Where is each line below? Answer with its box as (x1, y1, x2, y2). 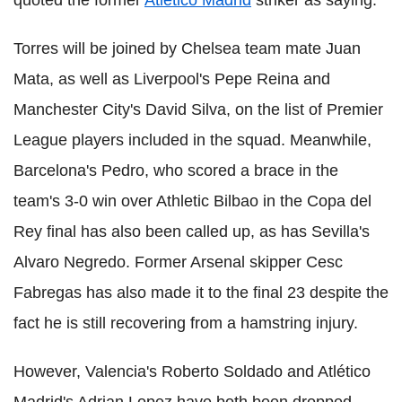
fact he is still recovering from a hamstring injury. (13, 313, 358, 332)
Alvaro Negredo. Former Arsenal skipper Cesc (13, 252, 343, 271)
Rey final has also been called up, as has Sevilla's (13, 222, 370, 240)
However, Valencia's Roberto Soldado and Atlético (13, 362, 371, 380)
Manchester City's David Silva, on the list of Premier (13, 100, 383, 118)
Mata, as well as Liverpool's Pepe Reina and (13, 69, 330, 88)
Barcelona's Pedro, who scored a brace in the (13, 161, 338, 179)
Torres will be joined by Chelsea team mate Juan (13, 39, 361, 57)
